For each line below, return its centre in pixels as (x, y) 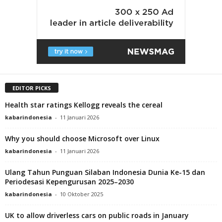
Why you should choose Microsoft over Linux (82, 138)
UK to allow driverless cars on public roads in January (97, 215)
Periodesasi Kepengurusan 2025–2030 (69, 181)
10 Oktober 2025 (82, 194)
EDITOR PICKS (32, 88)
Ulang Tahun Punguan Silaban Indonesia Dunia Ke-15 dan (105, 172)
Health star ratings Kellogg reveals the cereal (84, 105)
